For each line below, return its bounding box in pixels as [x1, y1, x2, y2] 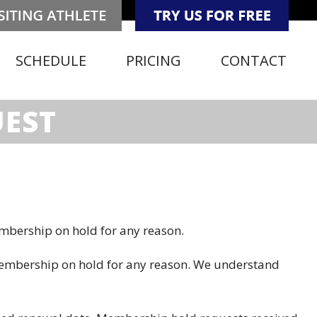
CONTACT [221, 51, 287, 70]
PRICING [126, 51, 181, 70]
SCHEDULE [16, 51, 86, 70]
